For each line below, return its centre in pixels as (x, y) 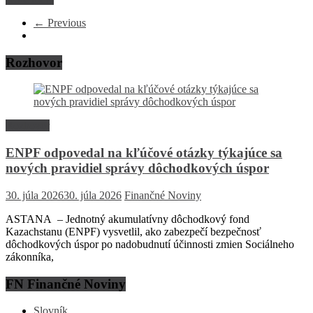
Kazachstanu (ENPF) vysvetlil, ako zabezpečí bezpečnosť (133, 231)
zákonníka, (30, 256)
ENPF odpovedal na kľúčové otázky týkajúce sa (144, 153)
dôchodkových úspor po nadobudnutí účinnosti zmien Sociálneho (150, 244)
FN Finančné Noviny (66, 284)
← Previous (60, 23)
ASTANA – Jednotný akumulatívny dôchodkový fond (129, 219)
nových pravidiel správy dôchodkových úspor (137, 168)
